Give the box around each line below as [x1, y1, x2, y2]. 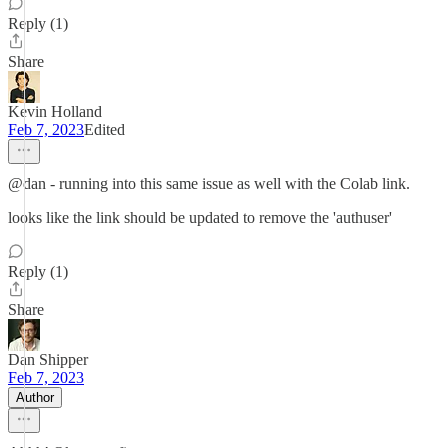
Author [16, 390, 54, 405]
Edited [84, 121, 125, 138]
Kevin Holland [8, 103, 102, 120]
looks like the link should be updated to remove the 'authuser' [8, 209, 392, 226]
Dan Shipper [8, 351, 88, 368]
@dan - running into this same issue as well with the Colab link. [8, 175, 410, 192]
